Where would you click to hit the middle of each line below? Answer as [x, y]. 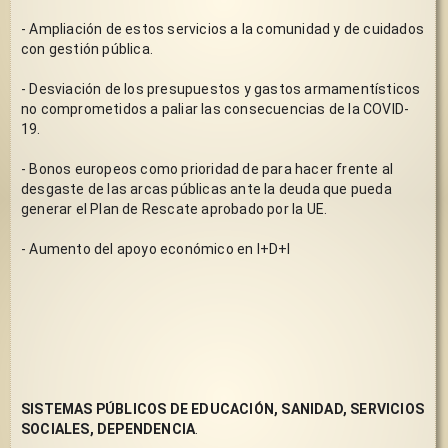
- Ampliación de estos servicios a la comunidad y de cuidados [222, 28]
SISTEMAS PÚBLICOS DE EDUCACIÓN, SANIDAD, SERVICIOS [222, 408]
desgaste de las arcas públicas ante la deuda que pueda [206, 188]
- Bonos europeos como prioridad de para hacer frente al [207, 168]
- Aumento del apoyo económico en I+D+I [157, 248]
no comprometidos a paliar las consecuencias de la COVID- [215, 108]
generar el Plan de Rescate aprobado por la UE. [174, 208]
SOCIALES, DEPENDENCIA [108, 428]
